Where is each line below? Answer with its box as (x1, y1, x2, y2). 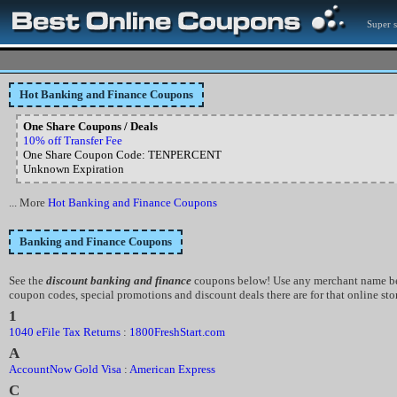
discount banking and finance (46, 274, 191, 287)
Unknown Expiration (23, 162, 124, 175)
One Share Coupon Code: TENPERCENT (23, 148, 222, 161)
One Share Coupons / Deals (23, 120, 158, 133)
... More (9, 196, 48, 209)
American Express (129, 362, 215, 376)
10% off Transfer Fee (23, 134, 122, 147)
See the (9, 274, 46, 287)
